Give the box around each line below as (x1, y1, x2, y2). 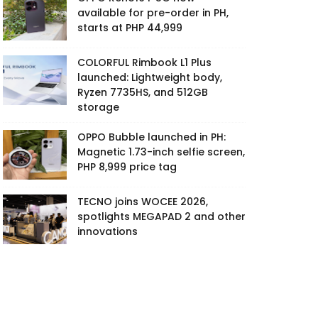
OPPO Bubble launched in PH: (77, 129, 226, 144)
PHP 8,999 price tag (77, 159, 177, 174)
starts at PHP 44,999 (77, 20, 182, 35)
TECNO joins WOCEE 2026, (77, 194, 208, 209)
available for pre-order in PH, (77, 5, 229, 20)
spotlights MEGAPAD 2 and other (77, 209, 246, 224)
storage (77, 99, 119, 114)
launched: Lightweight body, (77, 70, 222, 84)
